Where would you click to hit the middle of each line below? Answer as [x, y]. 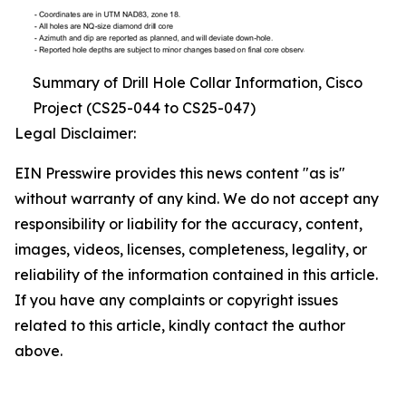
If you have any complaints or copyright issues [176, 300]
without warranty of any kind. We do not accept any [197, 199]
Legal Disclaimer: [75, 134]
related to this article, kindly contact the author [180, 326]
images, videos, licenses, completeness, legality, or [191, 250]
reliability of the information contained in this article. [196, 275]
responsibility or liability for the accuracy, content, [188, 224]
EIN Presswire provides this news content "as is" [180, 174]
